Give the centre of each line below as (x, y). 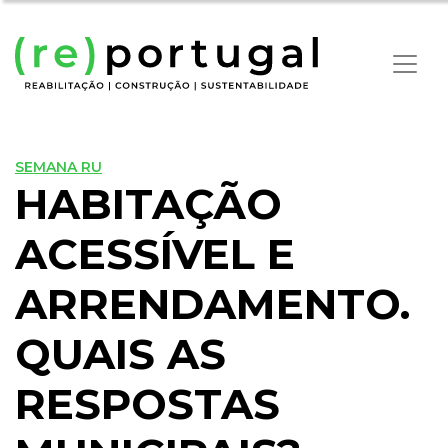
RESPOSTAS (147, 404)
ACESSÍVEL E (155, 254)
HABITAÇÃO (148, 204)
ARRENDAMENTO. (212, 304)
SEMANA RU (58, 167)
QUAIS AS (120, 354)
